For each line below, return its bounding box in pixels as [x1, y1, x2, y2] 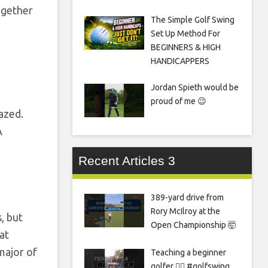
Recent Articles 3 [78, 154, 175, 168]
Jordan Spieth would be [150, 83, 239, 93]
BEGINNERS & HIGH [150, 42, 221, 53]
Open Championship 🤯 [150, 220, 236, 230]
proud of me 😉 [150, 96, 206, 106]
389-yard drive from [150, 193, 224, 203]
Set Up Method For [150, 29, 220, 39]
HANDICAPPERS [150, 56, 209, 66]
